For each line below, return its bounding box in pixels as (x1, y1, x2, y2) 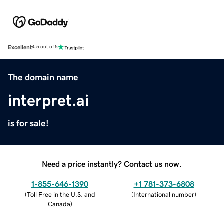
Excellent (8, 44, 32, 50)
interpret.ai (8, 92, 89, 108)
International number (133, 191, 194, 198)
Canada (47, 200, 70, 207)
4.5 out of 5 (32, 44, 58, 50)
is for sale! (8, 118, 49, 128)
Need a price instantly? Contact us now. (42, 159, 182, 168)
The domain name (8, 72, 78, 82)
